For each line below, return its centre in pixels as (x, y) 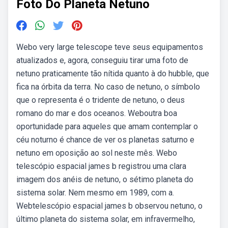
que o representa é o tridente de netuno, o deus (101, 100)
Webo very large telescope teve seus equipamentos (110, 47)
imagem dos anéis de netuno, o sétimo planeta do (105, 179)
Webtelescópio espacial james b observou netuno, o (109, 206)
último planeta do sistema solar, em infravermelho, (106, 219)
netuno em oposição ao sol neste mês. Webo (97, 153)
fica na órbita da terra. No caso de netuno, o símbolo (108, 87)
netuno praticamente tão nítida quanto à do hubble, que (113, 74)
